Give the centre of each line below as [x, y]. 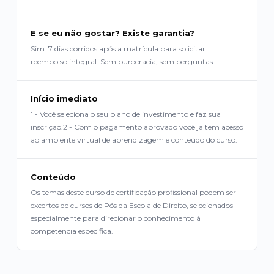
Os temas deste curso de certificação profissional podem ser [133, 193]
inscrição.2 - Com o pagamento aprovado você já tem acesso [137, 127]
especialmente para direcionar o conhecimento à [115, 218]
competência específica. [72, 231]
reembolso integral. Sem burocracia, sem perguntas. [122, 62]
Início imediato [64, 99]
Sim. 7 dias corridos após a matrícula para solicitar [118, 49]
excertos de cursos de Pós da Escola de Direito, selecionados [131, 206]
